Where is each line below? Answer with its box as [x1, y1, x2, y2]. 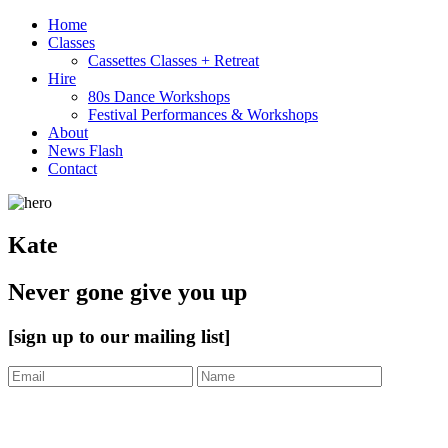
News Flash [48, 142, 123, 159]
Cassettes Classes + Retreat [88, 52, 259, 69]
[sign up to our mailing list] [8, 325, 230, 347]
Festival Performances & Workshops [88, 106, 318, 123]
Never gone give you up [8, 278, 247, 305]
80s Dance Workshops [88, 88, 230, 105]
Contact [48, 160, 97, 177]
